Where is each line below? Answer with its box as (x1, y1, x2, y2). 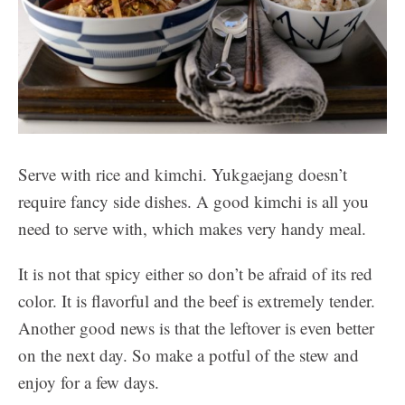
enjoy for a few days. (18, 371, 159, 394)
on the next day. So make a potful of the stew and (18, 344, 359, 367)
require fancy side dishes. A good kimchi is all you (18, 190, 369, 213)
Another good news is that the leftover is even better (18, 316, 374, 340)
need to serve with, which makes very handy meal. (18, 217, 366, 240)
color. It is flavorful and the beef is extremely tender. (18, 289, 375, 313)
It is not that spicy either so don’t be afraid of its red (18, 262, 372, 286)
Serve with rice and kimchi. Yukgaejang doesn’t (18, 163, 347, 186)
